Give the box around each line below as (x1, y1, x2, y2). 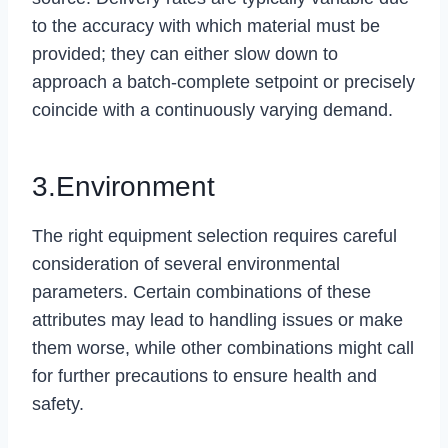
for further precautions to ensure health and (32, 365, 377, 386)
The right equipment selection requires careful (32, 225, 397, 246)
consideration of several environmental (32, 253, 340, 274)
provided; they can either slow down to (32, 43, 338, 64)
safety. (32, 393, 84, 414)
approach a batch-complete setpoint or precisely (32, 71, 415, 92)
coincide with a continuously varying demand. (32, 99, 393, 120)
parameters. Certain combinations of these (32, 281, 371, 302)
